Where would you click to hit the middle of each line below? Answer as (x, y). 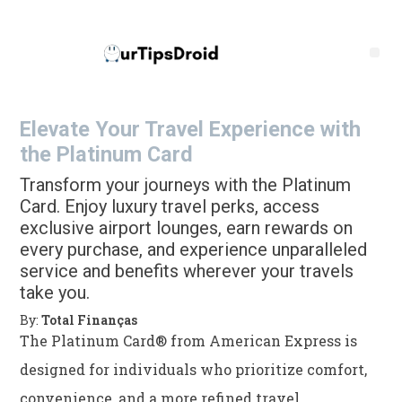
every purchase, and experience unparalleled (193, 250)
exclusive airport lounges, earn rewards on (186, 228)
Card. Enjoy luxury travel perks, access (170, 207)
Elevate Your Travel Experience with (190, 130)
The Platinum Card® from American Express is (188, 341)
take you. (55, 293)
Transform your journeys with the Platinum (185, 185)
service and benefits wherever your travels (187, 271)
